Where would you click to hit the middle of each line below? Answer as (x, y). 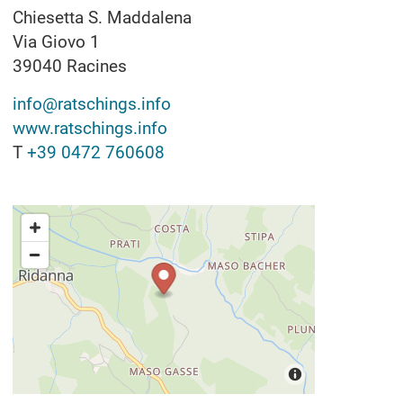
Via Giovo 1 (56, 41)
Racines (97, 66)
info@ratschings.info (92, 103)
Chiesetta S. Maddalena (102, 17)
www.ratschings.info (90, 128)
